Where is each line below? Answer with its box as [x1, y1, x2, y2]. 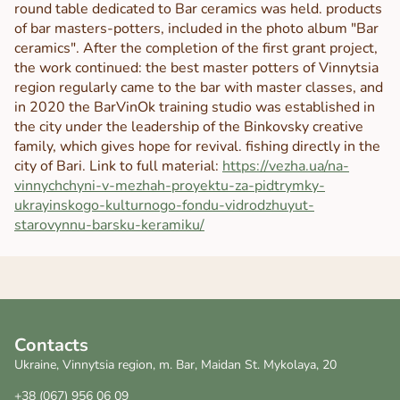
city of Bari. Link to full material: [14, 156, 222, 177]
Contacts [14, 333, 88, 358]
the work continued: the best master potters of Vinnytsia [14, 58, 379, 79]
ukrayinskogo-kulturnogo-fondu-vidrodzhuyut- [14, 196, 314, 216]
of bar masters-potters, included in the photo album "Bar [14, 19, 379, 39]
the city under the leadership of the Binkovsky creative [14, 117, 363, 137]
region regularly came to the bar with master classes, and [14, 78, 383, 98]
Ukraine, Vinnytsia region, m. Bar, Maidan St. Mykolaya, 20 [14, 356, 337, 374]
